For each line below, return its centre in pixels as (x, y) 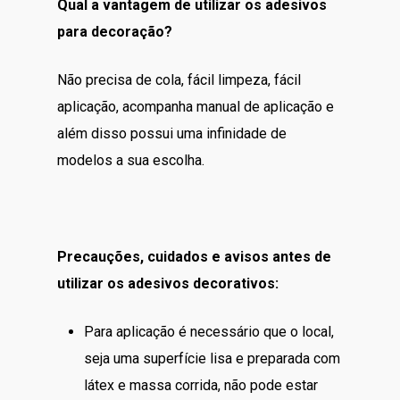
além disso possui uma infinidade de (172, 133)
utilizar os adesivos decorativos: (168, 283)
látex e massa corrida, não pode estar (201, 385)
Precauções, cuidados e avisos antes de (194, 256)
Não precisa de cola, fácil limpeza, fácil (179, 79)
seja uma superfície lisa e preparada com (212, 358)
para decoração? (115, 31)
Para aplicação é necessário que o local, (209, 331)
